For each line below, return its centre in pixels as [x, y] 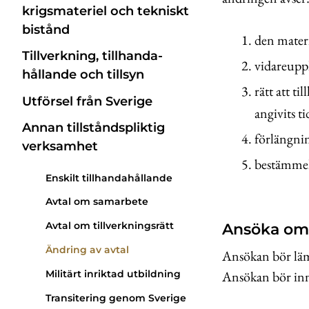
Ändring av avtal [87, 250]
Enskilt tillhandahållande [109, 178]
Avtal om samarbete [97, 202]
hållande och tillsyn [83, 75]
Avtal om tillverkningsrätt [110, 226]
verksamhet [60, 146]
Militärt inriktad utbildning [113, 273]
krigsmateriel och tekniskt [106, 11]
